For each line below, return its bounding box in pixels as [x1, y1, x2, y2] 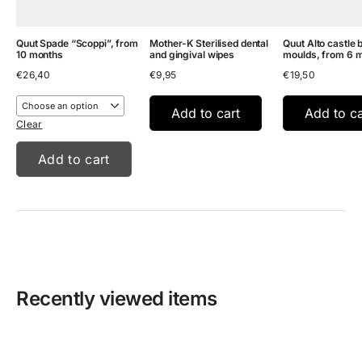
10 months [16, 48, 63, 61]
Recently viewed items [16, 287, 217, 311]
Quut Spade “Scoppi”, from [16, 37, 138, 50]
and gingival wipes [149, 48, 235, 61]
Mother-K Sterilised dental [149, 37, 269, 50]
